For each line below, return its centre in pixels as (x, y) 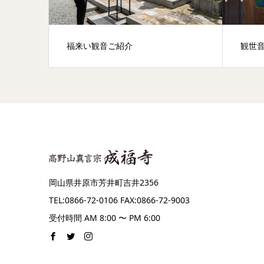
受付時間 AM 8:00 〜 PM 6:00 (104, 218)
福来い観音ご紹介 (99, 46)
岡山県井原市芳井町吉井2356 (103, 183)
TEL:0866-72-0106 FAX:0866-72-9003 (119, 200)
